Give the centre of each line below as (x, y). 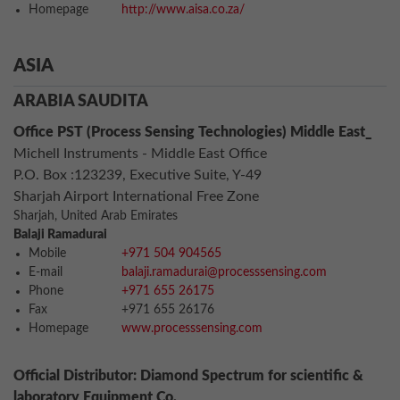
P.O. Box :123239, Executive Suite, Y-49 (137, 175)
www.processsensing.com (192, 329)
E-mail (46, 272)
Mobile (47, 254)
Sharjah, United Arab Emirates (96, 216)
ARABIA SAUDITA (81, 102)
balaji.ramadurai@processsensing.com (224, 272)
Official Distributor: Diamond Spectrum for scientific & (188, 376)
